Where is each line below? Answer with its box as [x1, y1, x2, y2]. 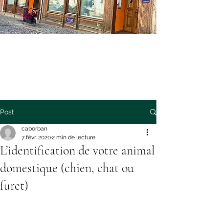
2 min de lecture [52, 134, 95, 141]
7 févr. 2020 [22, 134, 51, 141]
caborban [22, 125, 47, 132]
